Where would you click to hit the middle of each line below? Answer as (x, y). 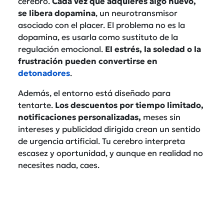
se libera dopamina (57, 13)
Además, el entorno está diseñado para (94, 93)
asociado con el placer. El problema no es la (101, 25)
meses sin (162, 117)
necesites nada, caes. (59, 165)
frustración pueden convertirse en (88, 61)
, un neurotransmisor (136, 13)
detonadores (44, 73)
